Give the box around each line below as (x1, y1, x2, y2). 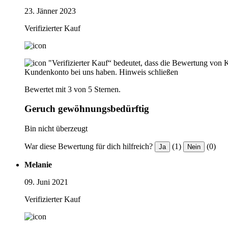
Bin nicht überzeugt (24, 124, 88, 133)
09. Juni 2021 (24, 177, 68, 186)
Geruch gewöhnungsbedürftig (24, 103, 149, 115)
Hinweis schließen (119, 67, 178, 76)
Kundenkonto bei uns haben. (24, 67, 117, 76)
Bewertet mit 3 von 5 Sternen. (24, 84, 121, 94)
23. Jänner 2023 (24, 6, 76, 15)
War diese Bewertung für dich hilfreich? (24, 141, 153, 151)
